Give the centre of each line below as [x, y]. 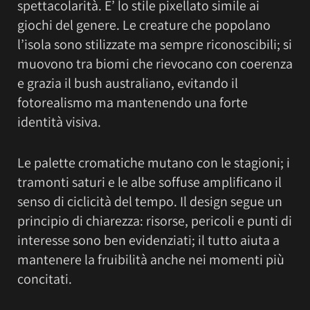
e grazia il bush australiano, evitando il [128, 83]
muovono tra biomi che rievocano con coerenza [155, 63]
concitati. [45, 279]
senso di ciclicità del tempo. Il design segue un [150, 201]
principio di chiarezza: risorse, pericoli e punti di [155, 220]
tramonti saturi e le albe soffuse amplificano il [149, 182]
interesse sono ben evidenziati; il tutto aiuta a [148, 240]
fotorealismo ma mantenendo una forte [133, 102]
